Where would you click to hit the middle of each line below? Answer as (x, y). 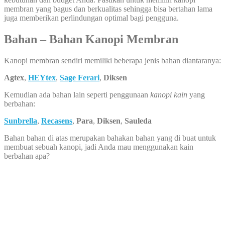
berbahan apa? (27, 156)
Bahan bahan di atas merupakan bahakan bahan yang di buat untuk (110, 138)
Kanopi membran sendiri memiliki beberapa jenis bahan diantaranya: (113, 61)
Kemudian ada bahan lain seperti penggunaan (77, 95)
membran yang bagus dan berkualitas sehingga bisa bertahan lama (108, 9)
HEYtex (42, 78)
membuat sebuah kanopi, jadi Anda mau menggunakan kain (99, 147)
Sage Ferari (80, 78)
